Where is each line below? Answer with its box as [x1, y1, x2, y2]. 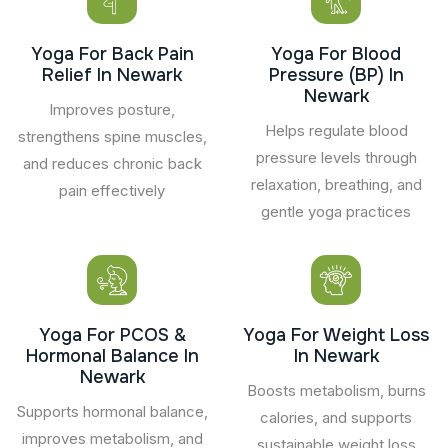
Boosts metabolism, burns [246, 380, 426, 400]
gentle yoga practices [261, 201, 411, 221]
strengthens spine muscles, [17, 126, 207, 146]
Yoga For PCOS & [38, 323, 186, 346]
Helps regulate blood [264, 120, 408, 140]
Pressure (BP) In [268, 63, 404, 86]
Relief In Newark [42, 63, 182, 86]
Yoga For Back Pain [30, 42, 194, 65]
